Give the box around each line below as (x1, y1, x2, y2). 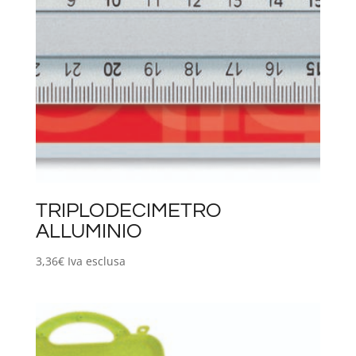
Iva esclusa (67, 253, 126, 269)
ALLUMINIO (35, 220, 142, 242)
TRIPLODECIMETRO (35, 199, 222, 221)
